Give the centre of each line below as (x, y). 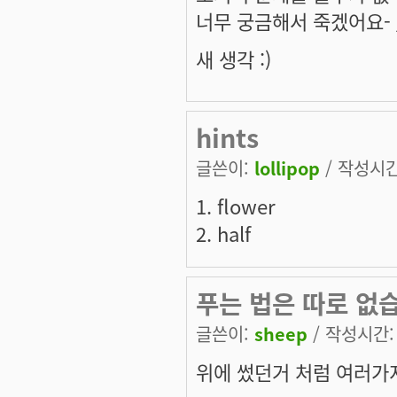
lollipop (287, 167)
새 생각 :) (234, 58)
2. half (223, 233)
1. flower (236, 205)
